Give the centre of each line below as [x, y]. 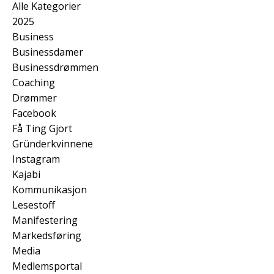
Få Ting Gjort [42, 128]
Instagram [36, 159]
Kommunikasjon [50, 189]
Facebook [34, 113]
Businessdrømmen [55, 67]
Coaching [34, 82]
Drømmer [35, 98]
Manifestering [45, 220]
